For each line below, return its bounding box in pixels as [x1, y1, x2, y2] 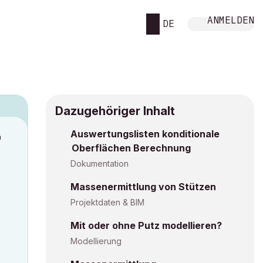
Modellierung [70, 236, 122, 246]
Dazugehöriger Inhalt [55, 104, 175, 118]
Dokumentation [70, 159, 129, 168]
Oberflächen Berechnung [72, 142, 191, 154]
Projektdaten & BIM [70, 197, 144, 207]
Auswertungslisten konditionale [70, 128, 220, 140]
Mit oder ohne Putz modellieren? [70, 220, 222, 231]
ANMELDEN [207, 14, 254, 26]
